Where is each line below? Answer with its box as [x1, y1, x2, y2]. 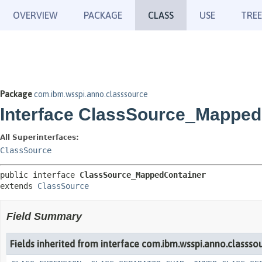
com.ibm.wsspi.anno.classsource [34, 89, 148, 99]
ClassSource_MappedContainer [80, 170, 206, 180]
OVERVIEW [13, 10, 58, 20]
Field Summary [6, 211, 82, 222]
